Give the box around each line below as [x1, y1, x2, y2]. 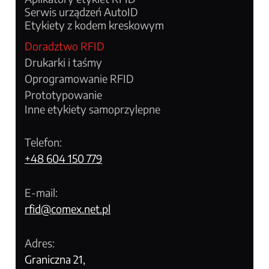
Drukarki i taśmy [25, 55, 103, 69]
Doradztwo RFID [25, 38, 105, 53]
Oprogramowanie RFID [25, 71, 134, 85]
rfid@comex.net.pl [25, 201, 111, 216]
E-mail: [25, 185, 58, 199]
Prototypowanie [25, 87, 103, 101]
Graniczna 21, [25, 252, 86, 266]
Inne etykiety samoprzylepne [25, 101, 161, 116]
